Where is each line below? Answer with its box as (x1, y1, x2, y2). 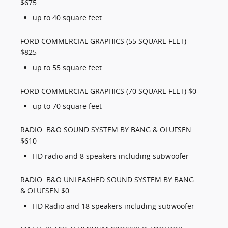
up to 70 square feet (33, 101, 102, 111)
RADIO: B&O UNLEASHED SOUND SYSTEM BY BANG (20, 175, 194, 185)
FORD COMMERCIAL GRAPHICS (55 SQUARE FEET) (20, 36, 186, 46)
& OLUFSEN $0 (20, 186, 69, 196)
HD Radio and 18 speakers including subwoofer (33, 201, 194, 211)
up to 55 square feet (33, 63, 102, 73)
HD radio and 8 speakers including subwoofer (33, 151, 189, 161)
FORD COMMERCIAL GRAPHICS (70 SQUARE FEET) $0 (20, 86, 196, 96)
